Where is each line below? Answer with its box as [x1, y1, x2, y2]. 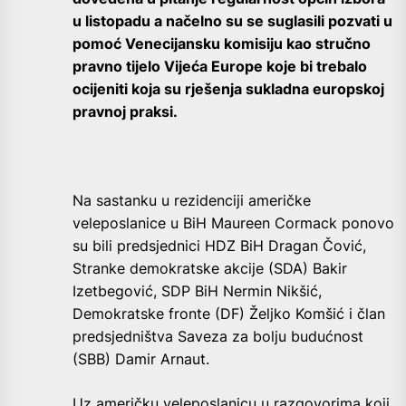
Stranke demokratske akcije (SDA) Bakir [72, 259, 347, 278]
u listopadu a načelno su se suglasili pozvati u [72, 12, 392, 31]
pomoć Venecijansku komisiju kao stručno [72, 34, 371, 53]
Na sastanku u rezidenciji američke [72, 191, 311, 210]
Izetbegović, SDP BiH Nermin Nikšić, [72, 282, 322, 301]
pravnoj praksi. [72, 102, 178, 121]
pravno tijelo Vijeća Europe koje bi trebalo [72, 57, 367, 76]
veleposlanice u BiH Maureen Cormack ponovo [72, 214, 394, 233]
